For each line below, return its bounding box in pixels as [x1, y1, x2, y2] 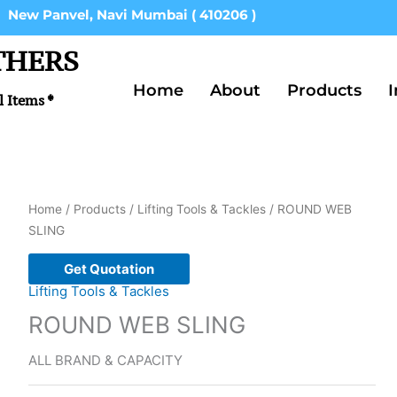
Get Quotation [63, 260, 154, 277]
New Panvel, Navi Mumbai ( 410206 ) [8, 6, 256, 23]
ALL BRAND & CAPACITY [27, 351, 183, 369]
